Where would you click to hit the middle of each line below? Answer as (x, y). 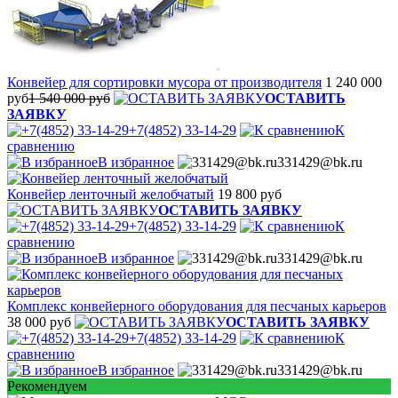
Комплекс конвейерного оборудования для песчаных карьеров (197, 306)
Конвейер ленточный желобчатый (111, 194)
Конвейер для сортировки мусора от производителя (164, 82)
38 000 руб (39, 322)
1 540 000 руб (69, 98)
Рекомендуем (47, 386)
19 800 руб (250, 194)
